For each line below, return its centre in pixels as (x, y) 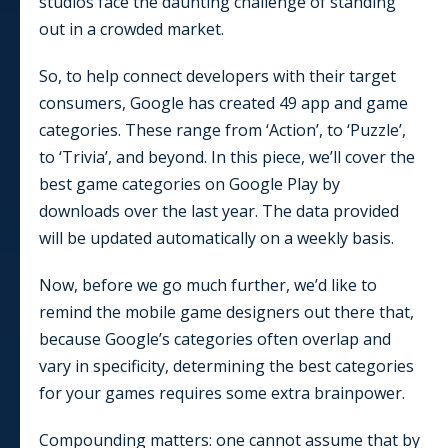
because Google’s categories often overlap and (215, 338)
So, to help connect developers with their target (217, 75)
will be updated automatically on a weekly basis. (216, 237)
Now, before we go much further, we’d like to (208, 284)
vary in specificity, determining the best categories (226, 365)
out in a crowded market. (131, 28)
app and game (352, 102)
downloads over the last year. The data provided (219, 210)
